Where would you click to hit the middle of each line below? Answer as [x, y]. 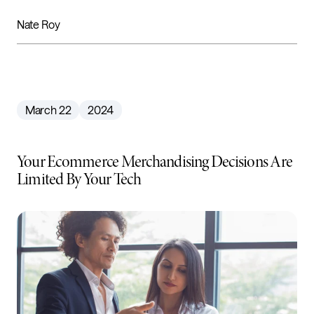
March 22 [48, 109]
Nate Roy [39, 24]
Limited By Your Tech [79, 179]
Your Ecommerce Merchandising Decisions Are [155, 162]
